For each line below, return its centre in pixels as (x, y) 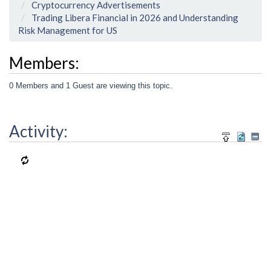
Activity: (38, 132)
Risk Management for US (68, 31)
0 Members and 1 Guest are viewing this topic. (91, 85)
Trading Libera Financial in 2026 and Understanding (135, 18)
